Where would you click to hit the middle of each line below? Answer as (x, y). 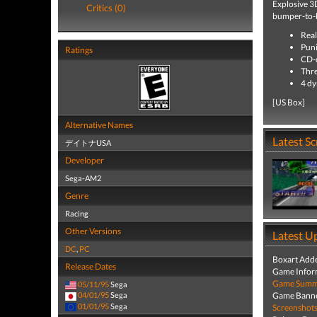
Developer (85, 160)
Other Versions (93, 231)
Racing (77, 213)
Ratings (79, 50)
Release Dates (91, 266)
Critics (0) (106, 8)
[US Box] (289, 102)
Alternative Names (99, 125)
